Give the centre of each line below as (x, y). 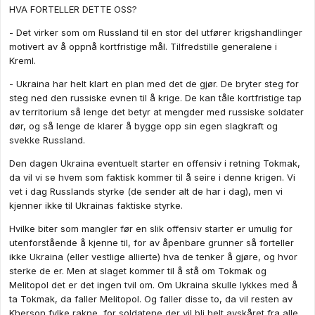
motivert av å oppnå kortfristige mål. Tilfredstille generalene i (143, 47)
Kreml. (22, 61)
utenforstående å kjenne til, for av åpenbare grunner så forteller (152, 243)
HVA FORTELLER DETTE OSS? (73, 9)
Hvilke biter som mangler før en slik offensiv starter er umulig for (151, 229)
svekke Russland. (47, 140)
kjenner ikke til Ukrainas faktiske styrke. (96, 206)
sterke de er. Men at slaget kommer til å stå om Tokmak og (138, 271)
